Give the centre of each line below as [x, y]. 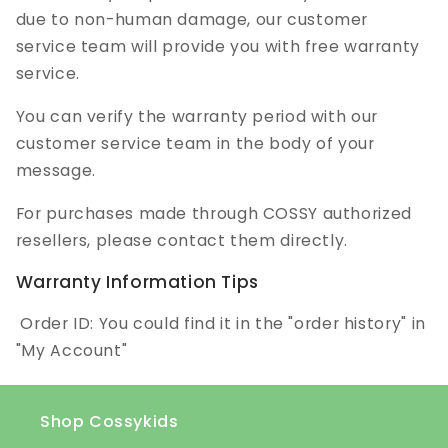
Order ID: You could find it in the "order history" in [220, 323]
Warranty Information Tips [137, 281]
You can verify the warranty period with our [196, 117]
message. [55, 171]
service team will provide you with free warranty [217, 47]
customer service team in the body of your [195, 144]
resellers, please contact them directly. [181, 240]
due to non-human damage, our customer [192, 20]
